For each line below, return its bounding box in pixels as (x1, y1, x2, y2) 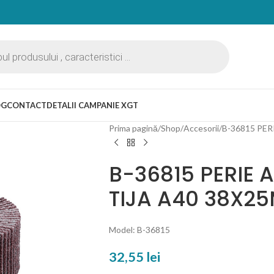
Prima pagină (108, 123, 158, 133)
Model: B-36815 (108, 224, 170, 235)
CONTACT (7, 100, 46, 110)
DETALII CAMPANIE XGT (46, 100, 138, 110)
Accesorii (183, 123, 219, 133)
